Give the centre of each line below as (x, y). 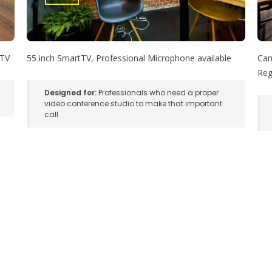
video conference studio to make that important (133, 104)
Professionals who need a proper (157, 93)
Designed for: (70, 93)
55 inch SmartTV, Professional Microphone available (129, 58)
